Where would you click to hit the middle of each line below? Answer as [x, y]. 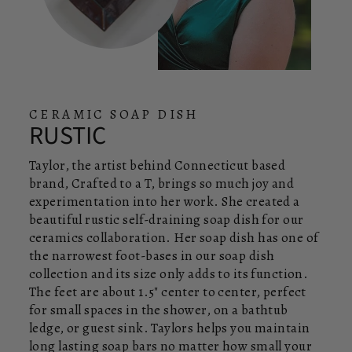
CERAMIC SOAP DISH [114, 114]
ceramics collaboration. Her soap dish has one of [174, 237]
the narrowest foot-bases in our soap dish [152, 255]
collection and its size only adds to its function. [169, 273]
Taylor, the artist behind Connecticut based [158, 165]
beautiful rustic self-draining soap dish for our [167, 219]
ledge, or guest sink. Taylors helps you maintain [170, 328]
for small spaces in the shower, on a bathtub [159, 310]
